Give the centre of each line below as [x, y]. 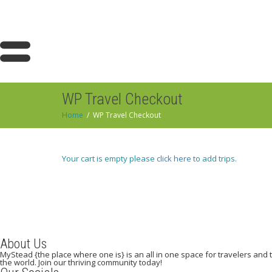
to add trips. [215, 158]
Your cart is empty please [109, 158]
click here [175, 158]
